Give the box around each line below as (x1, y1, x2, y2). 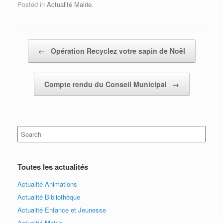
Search (17, 125, 38, 135)
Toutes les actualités (17, 161, 88, 172)
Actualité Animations (17, 179, 77, 189)
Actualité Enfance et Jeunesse (17, 205, 106, 215)
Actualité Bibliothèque (17, 192, 80, 202)
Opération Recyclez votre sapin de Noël (48, 45, 185, 56)
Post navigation (17, 39, 62, 49)
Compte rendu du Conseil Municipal (44, 79, 169, 89)
